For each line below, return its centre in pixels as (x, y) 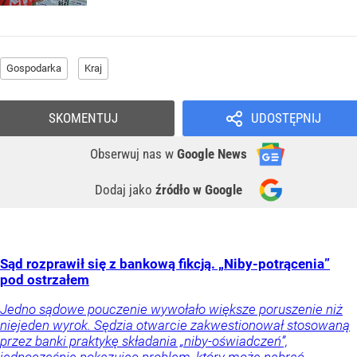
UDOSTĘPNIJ (286, 118)
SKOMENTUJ (83, 118)
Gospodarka (34, 69)
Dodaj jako (125, 190)
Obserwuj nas (127, 154)
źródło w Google (199, 190)
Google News (212, 154)
